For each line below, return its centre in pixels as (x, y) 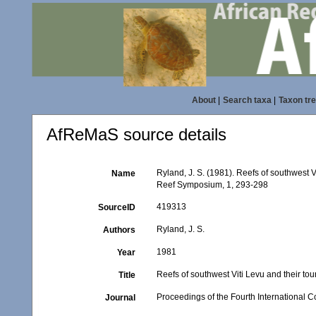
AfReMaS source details (136, 134)
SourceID (117, 207)
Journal (121, 298)
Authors (120, 230)
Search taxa (247, 100)
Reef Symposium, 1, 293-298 (213, 185)
